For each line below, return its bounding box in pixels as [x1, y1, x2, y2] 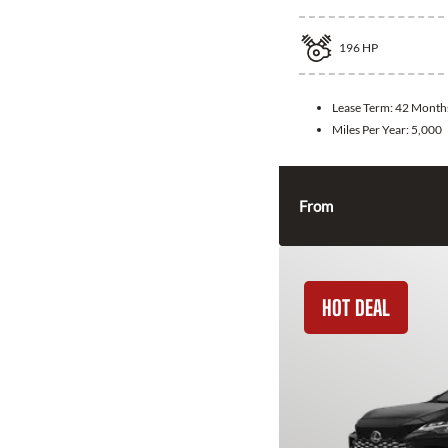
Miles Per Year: [332, 122, 411, 138]
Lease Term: [332, 100, 395, 116]
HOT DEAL [322, 295, 390, 321]
